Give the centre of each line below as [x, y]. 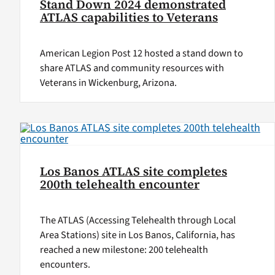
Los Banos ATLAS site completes [133, 172]
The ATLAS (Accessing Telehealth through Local [137, 221]
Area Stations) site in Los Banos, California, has [137, 235]
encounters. [65, 265]
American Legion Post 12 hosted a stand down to [141, 53]
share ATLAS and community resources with [132, 68]
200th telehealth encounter [119, 185]
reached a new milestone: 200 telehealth [124, 250]
